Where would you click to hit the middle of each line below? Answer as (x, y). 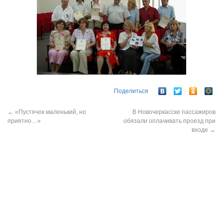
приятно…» (24, 121)
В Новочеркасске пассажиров (174, 112)
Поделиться (131, 91)
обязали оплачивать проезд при (169, 121)
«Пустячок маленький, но (50, 112)
